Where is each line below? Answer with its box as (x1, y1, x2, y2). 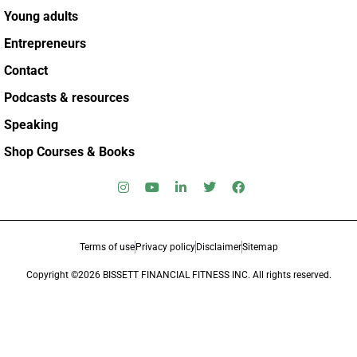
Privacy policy (135, 241, 195, 253)
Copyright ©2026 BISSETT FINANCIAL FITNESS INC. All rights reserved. (25, 269, 331, 281)
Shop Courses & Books (4, 144, 135, 160)
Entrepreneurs (4, 36, 86, 52)
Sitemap (241, 241, 278, 253)
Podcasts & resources (4, 90, 129, 106)
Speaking (4, 117, 58, 133)
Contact (4, 63, 48, 79)
